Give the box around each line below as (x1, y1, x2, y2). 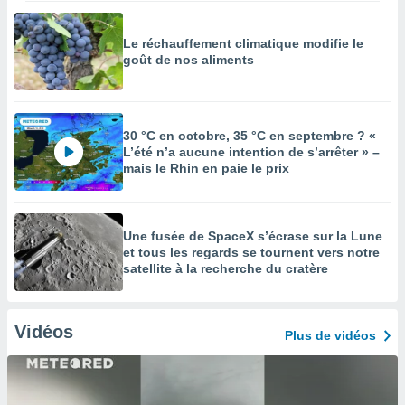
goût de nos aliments (123, 52, 254, 67)
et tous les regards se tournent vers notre (123, 245, 380, 259)
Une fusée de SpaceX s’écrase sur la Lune (123, 229, 382, 243)
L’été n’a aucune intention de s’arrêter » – (123, 145, 380, 159)
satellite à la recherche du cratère (123, 261, 328, 276)
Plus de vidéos (285, 328, 376, 343)
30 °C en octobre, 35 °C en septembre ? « (123, 128, 376, 143)
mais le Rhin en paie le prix (123, 161, 289, 175)
